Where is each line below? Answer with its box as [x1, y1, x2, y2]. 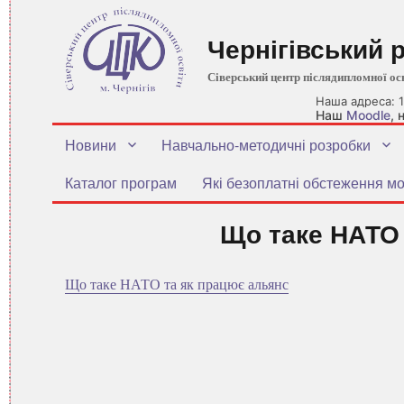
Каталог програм [65, 171, 177, 193]
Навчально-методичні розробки [161, 133, 371, 155]
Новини [65, 133, 116, 155]
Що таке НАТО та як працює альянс [65, 274, 289, 294]
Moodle [346, 107, 390, 123]
